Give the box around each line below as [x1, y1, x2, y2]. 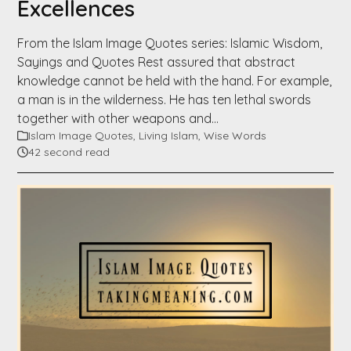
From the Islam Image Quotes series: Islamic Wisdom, [17, 35, 323, 52]
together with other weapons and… [17, 110, 219, 127]
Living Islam [139, 128, 199, 143]
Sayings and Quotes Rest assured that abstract [17, 54, 296, 71]
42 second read [28, 145, 110, 160]
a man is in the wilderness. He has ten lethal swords [17, 92, 312, 108]
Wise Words [204, 128, 267, 143]
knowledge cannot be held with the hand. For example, [17, 73, 332, 89]
